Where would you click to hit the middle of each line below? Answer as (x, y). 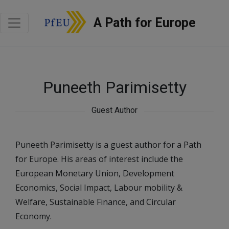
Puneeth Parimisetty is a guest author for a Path (108, 145)
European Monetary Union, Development (95, 173)
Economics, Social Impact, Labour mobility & (99, 188)
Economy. (33, 216)
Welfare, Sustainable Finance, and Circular (96, 202)
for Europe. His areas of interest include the (99, 159)
